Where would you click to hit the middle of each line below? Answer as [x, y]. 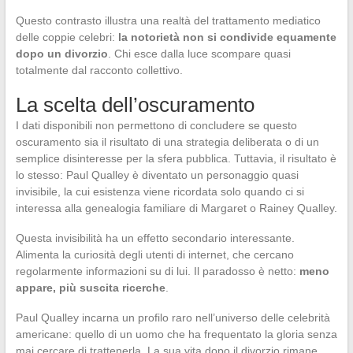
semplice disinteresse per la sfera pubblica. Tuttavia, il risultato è [176, 158]
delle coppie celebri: [67, 37]
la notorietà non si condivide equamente [227, 37]
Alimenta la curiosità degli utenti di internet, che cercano [154, 254]
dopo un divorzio [61, 53]
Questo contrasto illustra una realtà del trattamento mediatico [168, 20]
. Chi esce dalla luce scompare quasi [199, 53]
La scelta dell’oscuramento [135, 104]
